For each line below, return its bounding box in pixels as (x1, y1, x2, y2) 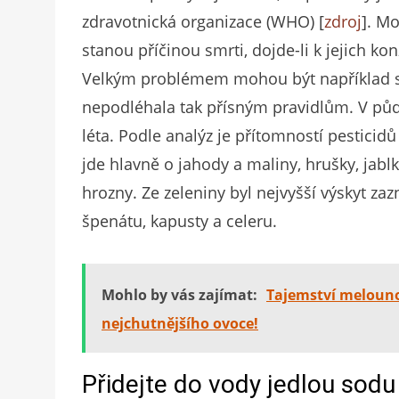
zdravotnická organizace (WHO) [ (82, 11, 324, 33)
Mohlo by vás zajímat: (102, 285, 257, 305)
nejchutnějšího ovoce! (102, 313, 258, 334)
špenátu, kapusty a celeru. (82, 210, 277, 232)
